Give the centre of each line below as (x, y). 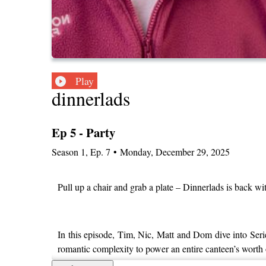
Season (65, 151)
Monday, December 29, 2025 (175, 151)
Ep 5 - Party (83, 133)
